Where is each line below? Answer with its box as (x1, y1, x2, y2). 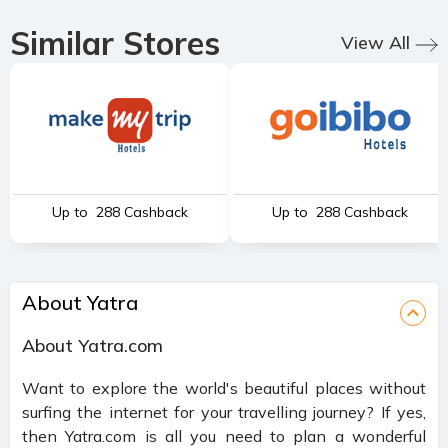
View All (341, 31, 410, 54)
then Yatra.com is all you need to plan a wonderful (22, 425, 426, 446)
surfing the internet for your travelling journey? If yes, (22, 401, 426, 422)
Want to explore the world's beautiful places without (22, 377, 426, 398)
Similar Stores (10, 22, 220, 63)
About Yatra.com (22, 333, 163, 357)
